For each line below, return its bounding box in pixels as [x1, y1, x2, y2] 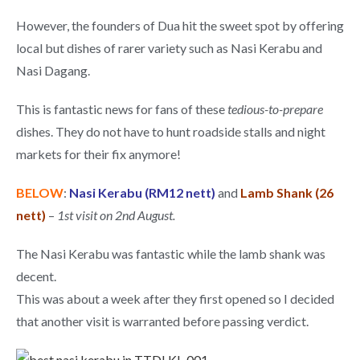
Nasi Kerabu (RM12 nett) [69, 185, 215, 200]
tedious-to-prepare [227, 101, 323, 117]
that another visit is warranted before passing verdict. [16, 313, 309, 329]
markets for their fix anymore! [16, 146, 181, 162]
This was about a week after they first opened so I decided [16, 291, 334, 306]
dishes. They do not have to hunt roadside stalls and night [16, 124, 325, 139]
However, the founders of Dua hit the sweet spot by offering [16, 18, 344, 33]
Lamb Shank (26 [240, 185, 333, 200]
